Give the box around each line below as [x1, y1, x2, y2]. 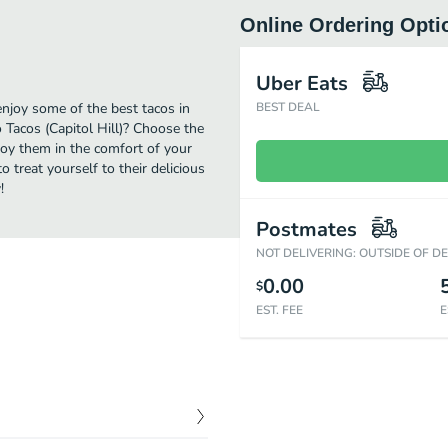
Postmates [256, 216, 357, 243]
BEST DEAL [256, 99, 320, 115]
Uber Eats [256, 70, 348, 97]
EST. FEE [256, 302, 303, 318]
